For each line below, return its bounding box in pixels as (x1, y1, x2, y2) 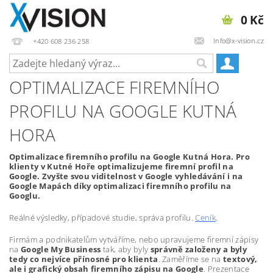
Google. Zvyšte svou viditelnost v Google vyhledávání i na (9, 171, 243, 182)
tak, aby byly (101, 244, 151, 255)
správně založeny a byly (150, 244, 247, 255)
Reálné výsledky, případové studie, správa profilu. (9, 212, 196, 223)
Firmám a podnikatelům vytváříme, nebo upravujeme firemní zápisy (9, 234, 259, 245)
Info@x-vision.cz (213, 35, 264, 45)
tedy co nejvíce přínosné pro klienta (9, 253, 158, 264)
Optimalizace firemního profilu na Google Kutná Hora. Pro (9, 151, 250, 162)
